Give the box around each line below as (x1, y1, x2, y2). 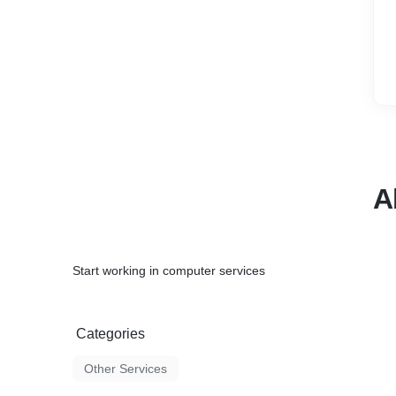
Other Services (84, 362, 167, 376)
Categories (76, 326, 145, 341)
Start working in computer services (72, 263, 265, 278)
